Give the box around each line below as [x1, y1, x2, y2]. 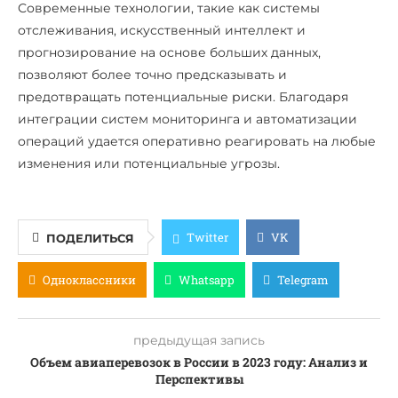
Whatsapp [179, 271, 235, 288]
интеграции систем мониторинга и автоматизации [18, 110, 357, 127]
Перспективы [155, 370, 243, 387]
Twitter [187, 228, 228, 245]
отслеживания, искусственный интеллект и [18, 21, 306, 38]
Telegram [277, 271, 329, 288]
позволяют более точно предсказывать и [18, 66, 287, 83]
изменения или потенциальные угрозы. [18, 155, 280, 171]
